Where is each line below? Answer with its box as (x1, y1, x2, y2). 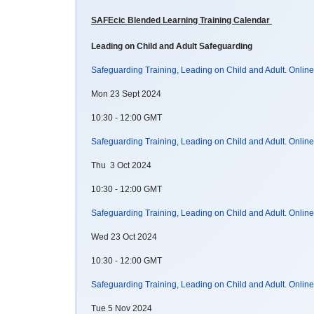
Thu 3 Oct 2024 (91, 160, 151, 170)
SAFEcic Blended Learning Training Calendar (91, 15, 272, 25)
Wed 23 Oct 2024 (91, 231, 157, 242)
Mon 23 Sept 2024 (91, 88, 161, 99)
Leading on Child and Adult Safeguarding (91, 41, 252, 51)
